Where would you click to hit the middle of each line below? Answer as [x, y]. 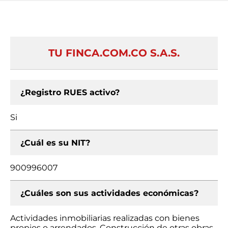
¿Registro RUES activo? [70, 92]
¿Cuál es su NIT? [55, 143]
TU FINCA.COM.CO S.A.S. [114, 53]
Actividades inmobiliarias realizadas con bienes [105, 218]
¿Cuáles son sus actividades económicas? [109, 193]
